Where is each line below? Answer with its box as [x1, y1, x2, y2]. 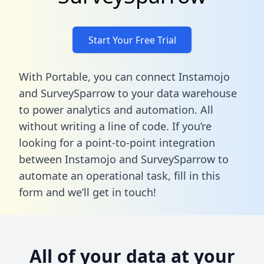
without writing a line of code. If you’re [19, 118, 212, 133]
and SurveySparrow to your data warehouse [19, 85, 237, 100]
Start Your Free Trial [88, 33, 176, 47]
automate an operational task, [19, 168, 174, 183]
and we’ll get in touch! [43, 184, 156, 199]
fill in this [174, 168, 220, 183]
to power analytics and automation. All [19, 102, 213, 117]
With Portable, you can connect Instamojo [19, 69, 230, 84]
